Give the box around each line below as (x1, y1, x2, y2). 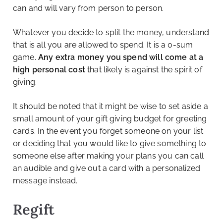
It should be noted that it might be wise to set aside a (13, 102, 208, 111)
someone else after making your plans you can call (13, 151, 204, 161)
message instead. (13, 176, 78, 186)
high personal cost (13, 65, 85, 75)
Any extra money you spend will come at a (38, 53, 204, 62)
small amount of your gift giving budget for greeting (13, 114, 207, 124)
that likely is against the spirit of (85, 65, 202, 75)
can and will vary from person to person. (13, 3, 164, 13)
